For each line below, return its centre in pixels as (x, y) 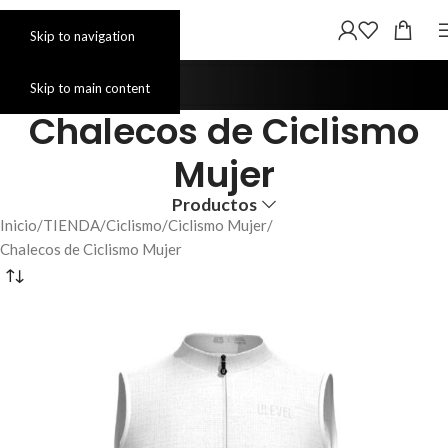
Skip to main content (90, 88)
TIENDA (71, 225)
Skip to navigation (82, 36)
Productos (214, 204)
